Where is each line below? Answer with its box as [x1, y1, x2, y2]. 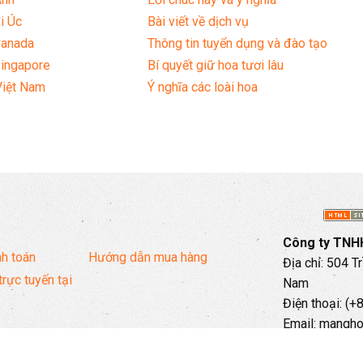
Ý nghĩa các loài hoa [147, 79, 258, 96]
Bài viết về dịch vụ [147, 14, 250, 30]
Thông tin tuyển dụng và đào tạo [147, 36, 328, 52]
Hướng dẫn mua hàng [88, 250, 207, 266]
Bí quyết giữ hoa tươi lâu [147, 58, 284, 74]
